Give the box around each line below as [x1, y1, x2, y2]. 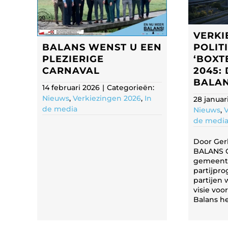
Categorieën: [107, 82, 154, 92]
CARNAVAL [42, 65, 100, 76]
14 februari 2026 [42, 82, 100, 92]
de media [42, 104, 77, 113]
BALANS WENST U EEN [42, 41, 162, 53]
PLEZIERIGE [42, 53, 104, 65]
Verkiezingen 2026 [73, 93, 141, 103]
